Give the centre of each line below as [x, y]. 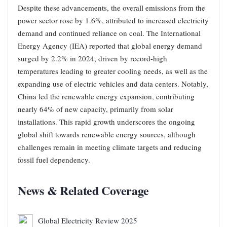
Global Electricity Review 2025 [88, 220]
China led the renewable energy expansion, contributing [106, 96]
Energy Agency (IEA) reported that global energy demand [110, 45]
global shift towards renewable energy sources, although [107, 134]
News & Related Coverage [84, 190]
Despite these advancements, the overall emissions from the [111, 7]
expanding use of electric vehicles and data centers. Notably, [113, 83]
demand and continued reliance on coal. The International [109, 33]
